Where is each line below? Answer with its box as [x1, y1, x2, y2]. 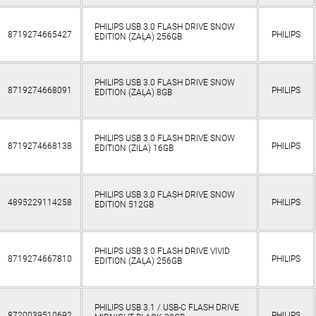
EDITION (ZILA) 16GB [94, 143, 174, 154]
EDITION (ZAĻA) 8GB [94, 87, 172, 98]
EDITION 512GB [94, 200, 154, 210]
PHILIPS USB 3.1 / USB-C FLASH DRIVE [94, 303, 239, 313]
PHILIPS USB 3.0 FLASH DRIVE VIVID [94, 246, 230, 257]
